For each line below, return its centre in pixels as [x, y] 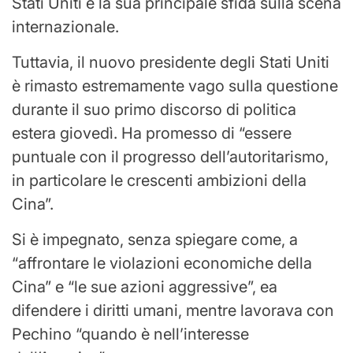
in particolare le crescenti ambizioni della [159, 180]
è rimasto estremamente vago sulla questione [175, 85]
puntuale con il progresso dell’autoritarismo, [170, 156]
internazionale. [65, 26]
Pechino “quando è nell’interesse [130, 334]
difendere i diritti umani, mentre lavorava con [173, 310]
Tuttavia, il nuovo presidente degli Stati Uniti [171, 62]
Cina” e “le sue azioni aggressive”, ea [145, 286]
